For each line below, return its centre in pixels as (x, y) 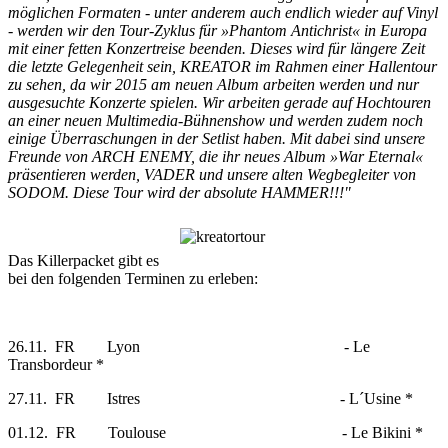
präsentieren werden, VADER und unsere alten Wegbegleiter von (212, 174)
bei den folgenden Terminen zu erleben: (133, 278)
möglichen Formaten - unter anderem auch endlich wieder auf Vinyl (223, 12)
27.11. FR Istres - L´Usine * (210, 398)
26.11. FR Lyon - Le (189, 346)
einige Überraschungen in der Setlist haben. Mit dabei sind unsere (216, 138)
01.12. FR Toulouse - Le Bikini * (215, 432)
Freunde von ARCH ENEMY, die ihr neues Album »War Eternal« (215, 156)
